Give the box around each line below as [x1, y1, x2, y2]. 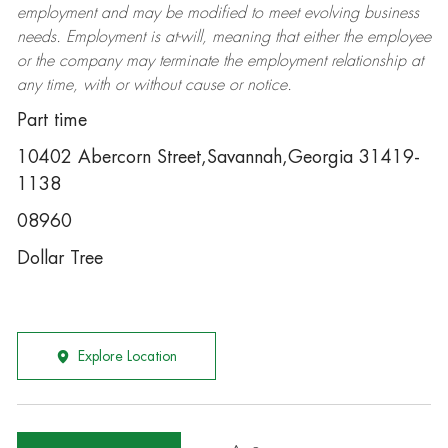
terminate [158, 53, 218, 69]
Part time [16, 111, 87, 129]
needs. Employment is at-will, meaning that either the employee [16, 29, 431, 45]
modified [186, 5, 246, 21]
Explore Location [77, 349, 177, 363]
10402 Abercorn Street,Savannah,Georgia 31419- [16, 148, 420, 166]
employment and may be [16, 5, 187, 21]
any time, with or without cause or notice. [16, 77, 292, 93]
